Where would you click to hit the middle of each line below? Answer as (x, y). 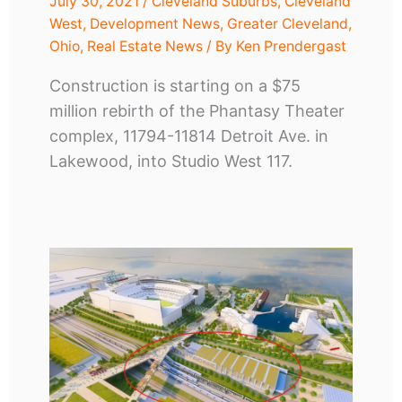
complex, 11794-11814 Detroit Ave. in (188, 136)
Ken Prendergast (291, 47)
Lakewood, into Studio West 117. (170, 162)
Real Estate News (144, 47)
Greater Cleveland (287, 24)
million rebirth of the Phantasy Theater (197, 111)
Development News (154, 24)
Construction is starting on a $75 (175, 86)
